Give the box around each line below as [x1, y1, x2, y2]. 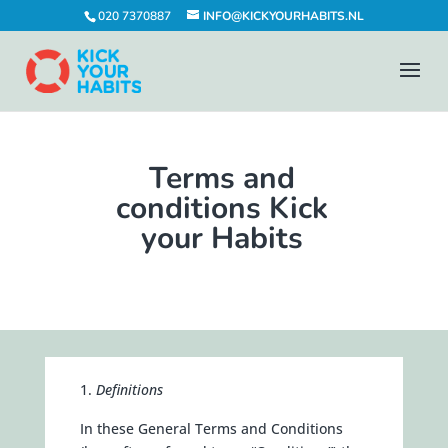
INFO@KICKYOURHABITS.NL [203, 8, 364, 24]
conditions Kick [115, 188, 328, 229]
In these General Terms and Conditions [79, 419, 343, 438]
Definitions [95, 380, 163, 399]
